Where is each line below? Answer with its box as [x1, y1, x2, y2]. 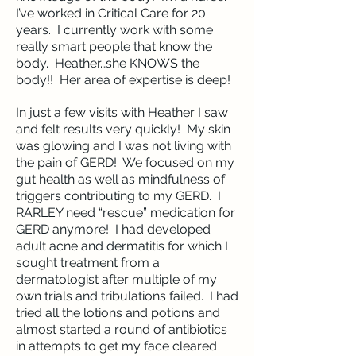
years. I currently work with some [16, 22, 213, 37]
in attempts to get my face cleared [16, 339, 217, 354]
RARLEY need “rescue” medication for [16, 205, 235, 220]
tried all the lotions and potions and [16, 305, 220, 320]
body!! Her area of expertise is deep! [16, 72, 230, 87]
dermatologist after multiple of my [16, 272, 217, 287]
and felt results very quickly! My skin [16, 122, 230, 137]
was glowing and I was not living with [16, 138, 231, 153]
